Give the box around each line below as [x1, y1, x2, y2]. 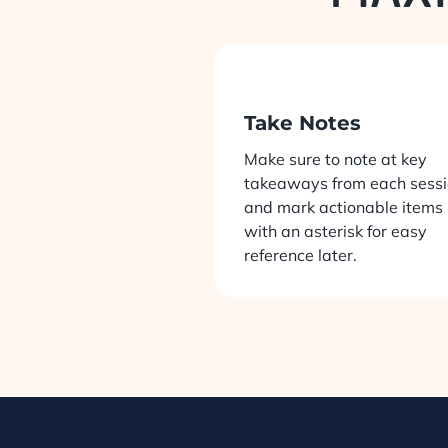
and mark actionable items [243, 197, 443, 218]
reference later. [243, 245, 357, 266]
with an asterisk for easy [243, 221, 427, 242]
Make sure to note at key [243, 149, 427, 170]
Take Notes [243, 111, 361, 136]
